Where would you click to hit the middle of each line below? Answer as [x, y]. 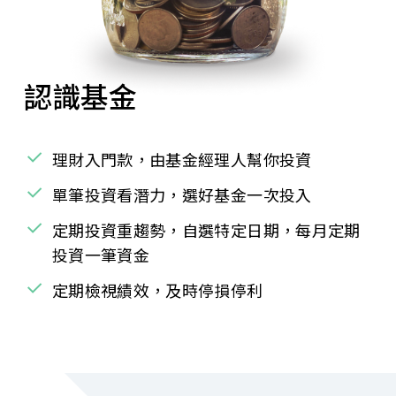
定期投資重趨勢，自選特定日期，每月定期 [206, 230]
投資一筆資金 [101, 255]
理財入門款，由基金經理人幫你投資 [182, 160]
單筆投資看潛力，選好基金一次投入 [182, 195]
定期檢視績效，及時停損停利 [157, 290]
